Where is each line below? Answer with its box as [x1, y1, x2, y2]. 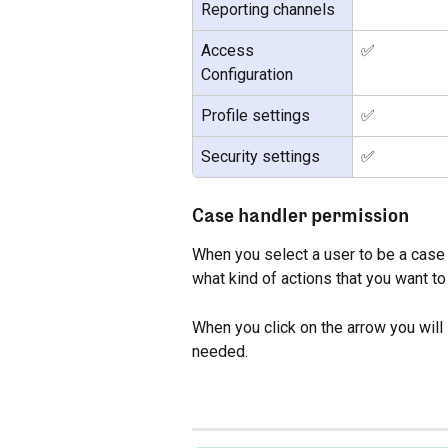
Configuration [201, 65, 293, 85]
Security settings [201, 147, 320, 167]
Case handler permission [192, 204, 409, 227]
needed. [192, 341, 248, 361]
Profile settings [201, 106, 310, 126]
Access [201, 41, 258, 61]
